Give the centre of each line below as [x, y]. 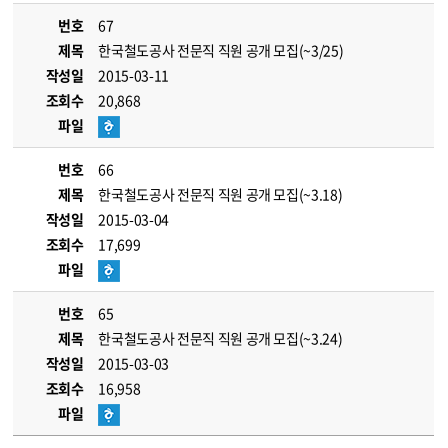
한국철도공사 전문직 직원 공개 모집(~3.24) [220, 338]
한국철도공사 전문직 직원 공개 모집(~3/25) [221, 50]
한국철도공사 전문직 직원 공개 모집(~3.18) [220, 194]
